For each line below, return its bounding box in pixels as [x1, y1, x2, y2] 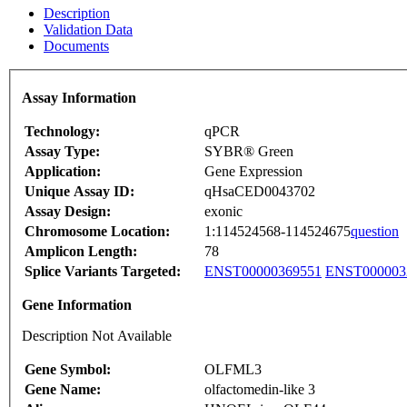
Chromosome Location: [25, 223, 170, 240]
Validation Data [44, 21, 133, 37]
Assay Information [22, 90, 136, 106]
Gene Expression [204, 164, 303, 180]
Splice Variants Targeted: [25, 263, 181, 280]
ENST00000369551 [204, 263, 322, 280]
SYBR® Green [204, 144, 293, 160]
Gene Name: [25, 382, 101, 398]
